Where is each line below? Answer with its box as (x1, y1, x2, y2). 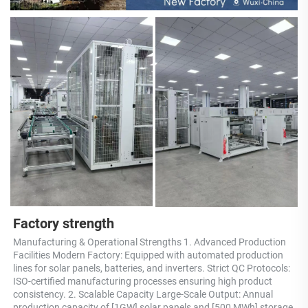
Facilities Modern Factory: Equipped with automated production (13, 249, 283, 261)
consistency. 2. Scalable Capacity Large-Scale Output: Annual (13, 288, 273, 300)
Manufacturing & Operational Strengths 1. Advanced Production (13, 236, 286, 247)
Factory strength (13, 214, 114, 232)
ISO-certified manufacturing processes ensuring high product (13, 275, 272, 287)
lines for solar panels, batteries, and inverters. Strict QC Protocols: (13, 262, 290, 274)
